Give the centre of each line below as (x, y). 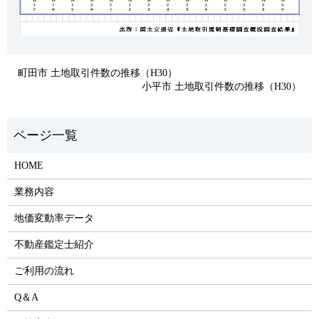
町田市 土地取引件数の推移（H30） (98, 73)
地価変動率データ (54, 218)
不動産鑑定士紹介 (54, 244)
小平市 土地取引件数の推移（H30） (221, 86)
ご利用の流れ (44, 271)
